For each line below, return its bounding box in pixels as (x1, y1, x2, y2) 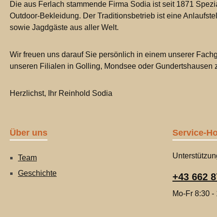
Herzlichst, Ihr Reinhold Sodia (10, 89, 112, 97)
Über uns (10, 128, 47, 138)
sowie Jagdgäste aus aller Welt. (10, 23, 119, 31)
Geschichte (18, 169, 57, 177)
